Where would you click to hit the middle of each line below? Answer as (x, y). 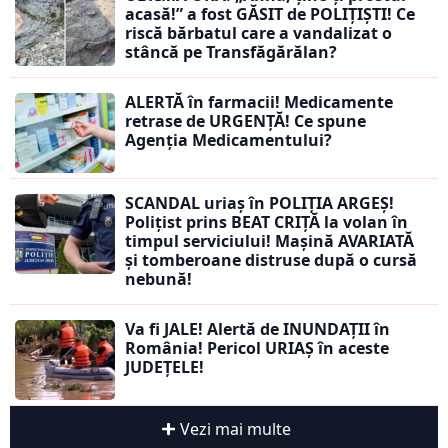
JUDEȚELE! (164, 367)
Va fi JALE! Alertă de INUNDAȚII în (257, 329)
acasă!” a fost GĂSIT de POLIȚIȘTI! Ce (270, 14)
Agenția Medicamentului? (228, 140)
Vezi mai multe (235, 429)
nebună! (158, 279)
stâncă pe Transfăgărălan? (231, 52)
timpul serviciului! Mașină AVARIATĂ (269, 241)
